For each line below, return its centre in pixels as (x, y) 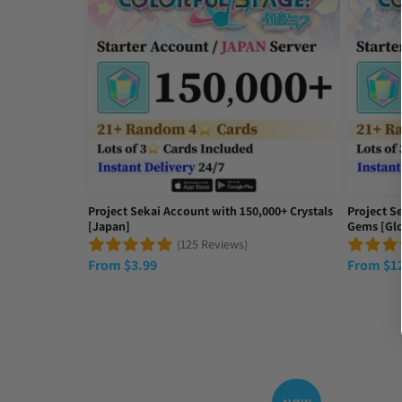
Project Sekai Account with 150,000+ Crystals (210, 210)
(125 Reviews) (212, 245)
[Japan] (109, 226)
